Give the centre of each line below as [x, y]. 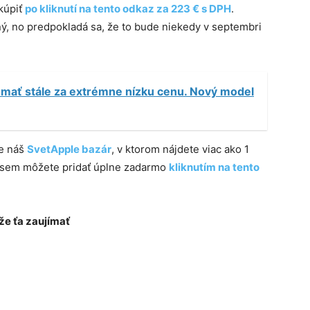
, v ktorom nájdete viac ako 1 [180, 149]
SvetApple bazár [69, 149]
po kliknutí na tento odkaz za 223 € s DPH [128, 9]
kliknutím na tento [214, 167]
